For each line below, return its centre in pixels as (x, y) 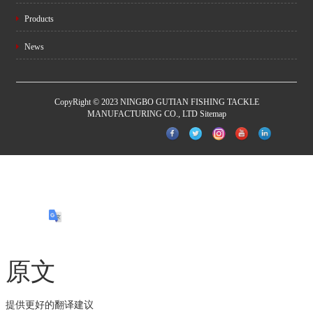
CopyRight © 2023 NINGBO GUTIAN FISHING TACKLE (156, 102)
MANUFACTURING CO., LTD (143, 114)
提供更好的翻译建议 (50, 305)
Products (38, 19)
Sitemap (213, 114)
